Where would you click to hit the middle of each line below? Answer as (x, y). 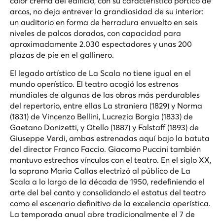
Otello (97, 127)
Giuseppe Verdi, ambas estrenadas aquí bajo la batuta (110, 138)
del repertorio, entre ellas (56, 105)
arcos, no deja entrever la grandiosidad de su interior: (107, 11)
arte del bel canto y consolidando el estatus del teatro (108, 192)
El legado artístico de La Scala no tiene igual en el (100, 73)
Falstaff (152, 127)
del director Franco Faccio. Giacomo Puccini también (105, 149)
